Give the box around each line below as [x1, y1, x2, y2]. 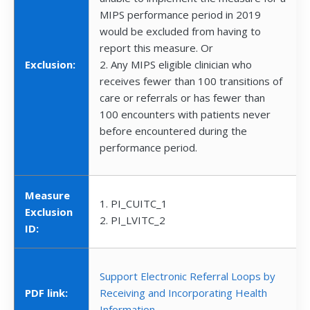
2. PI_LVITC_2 [100, 213, 165, 228]
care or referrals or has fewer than [100, 91, 265, 105]
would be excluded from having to [100, 24, 261, 39]
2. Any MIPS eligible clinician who [100, 57, 252, 72]
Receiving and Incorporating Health [100, 286, 267, 300]
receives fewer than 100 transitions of [100, 74, 282, 89]
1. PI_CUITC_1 [100, 197, 167, 211]
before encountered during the [100, 124, 247, 138]
